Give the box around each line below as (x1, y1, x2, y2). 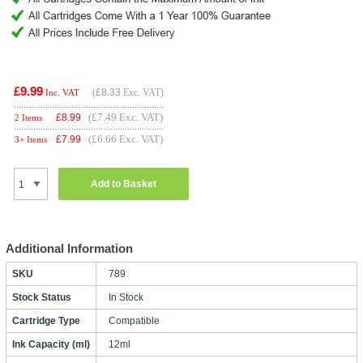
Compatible (108, 315, 160, 327)
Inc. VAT (45, 88, 79, 98)
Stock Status (11, 292, 71, 304)
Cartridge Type (11, 315, 80, 327)
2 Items (14, 113, 42, 123)
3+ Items (14, 135, 47, 145)
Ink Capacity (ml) (11, 339, 90, 351)
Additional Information (5, 241, 133, 256)
